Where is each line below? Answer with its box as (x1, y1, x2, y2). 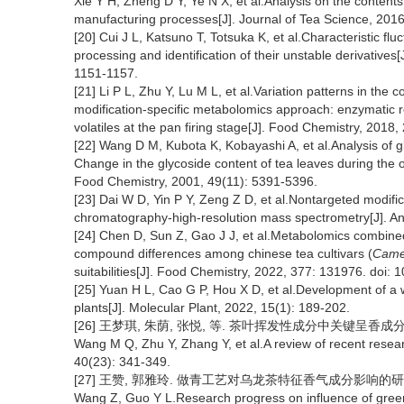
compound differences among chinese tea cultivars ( (74, 246, 372, 261)
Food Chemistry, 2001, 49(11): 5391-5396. (74, 174, 317, 188)
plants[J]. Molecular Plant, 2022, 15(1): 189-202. (74, 300, 350, 315)
